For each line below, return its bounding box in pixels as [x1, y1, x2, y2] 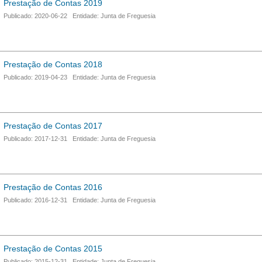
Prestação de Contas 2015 [4, 244, 102, 253]
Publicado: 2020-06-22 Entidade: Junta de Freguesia [4, 12, 156, 19]
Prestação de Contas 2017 [4, 121, 102, 130]
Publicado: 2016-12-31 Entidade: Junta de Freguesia [4, 196, 156, 204]
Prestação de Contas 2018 [4, 60, 102, 69]
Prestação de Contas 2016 [4, 182, 102, 192]
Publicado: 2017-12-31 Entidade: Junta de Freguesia [4, 135, 156, 142]
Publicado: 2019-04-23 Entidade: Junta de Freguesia [4, 74, 156, 81]
